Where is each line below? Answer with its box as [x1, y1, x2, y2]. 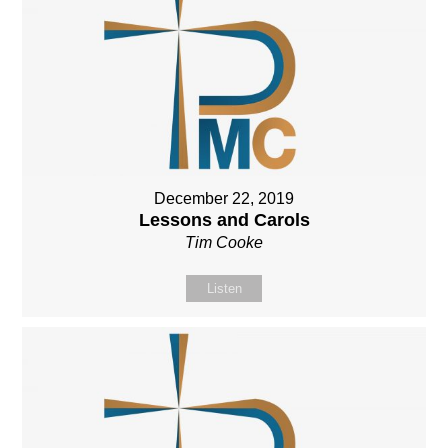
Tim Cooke [185, 234, 263, 252]
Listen [206, 281, 242, 297]
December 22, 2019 [154, 190, 294, 208]
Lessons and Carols [138, 210, 310, 231]
